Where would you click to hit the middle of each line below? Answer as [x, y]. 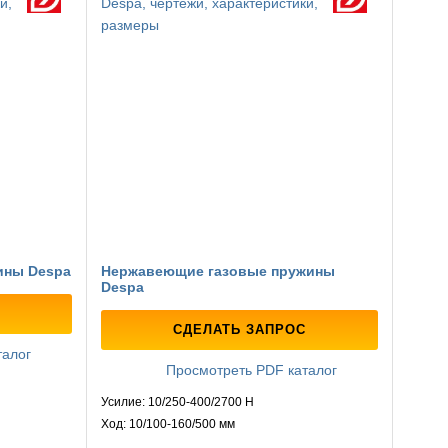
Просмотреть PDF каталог [249, 370]
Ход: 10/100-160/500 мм [167, 424]
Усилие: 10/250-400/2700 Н [177, 402]
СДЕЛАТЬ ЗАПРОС [239, 330]
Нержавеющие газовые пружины [217, 271]
